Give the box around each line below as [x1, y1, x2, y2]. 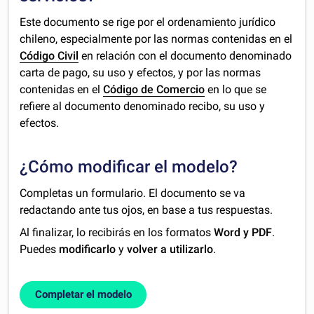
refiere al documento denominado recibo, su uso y [20, 100, 266, 114]
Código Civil [20, 49, 79, 63]
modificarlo [59, 243, 116, 257]
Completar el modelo [34, 288, 132, 301]
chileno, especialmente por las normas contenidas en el [20, 32, 293, 46]
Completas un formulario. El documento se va [20, 186, 246, 200]
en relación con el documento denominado [78, 49, 292, 63]
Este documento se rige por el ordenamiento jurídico [20, 15, 276, 29]
